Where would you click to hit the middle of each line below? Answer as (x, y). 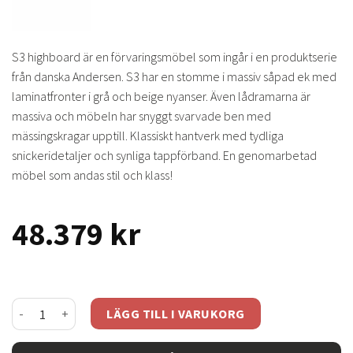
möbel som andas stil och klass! (92, 175)
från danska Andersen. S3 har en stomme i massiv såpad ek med (174, 77)
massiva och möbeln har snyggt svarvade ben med (141, 116)
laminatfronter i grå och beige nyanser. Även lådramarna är (161, 97)
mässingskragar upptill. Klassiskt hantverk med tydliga (148, 136)
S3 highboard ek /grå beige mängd (102, 306)
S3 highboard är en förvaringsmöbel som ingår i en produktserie (175, 57)
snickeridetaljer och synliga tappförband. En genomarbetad (164, 156)
